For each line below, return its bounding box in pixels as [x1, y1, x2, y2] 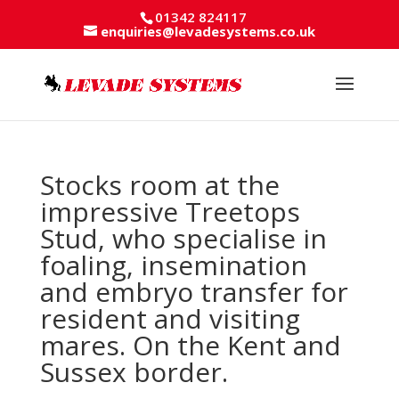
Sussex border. [39, 353, 228, 390]
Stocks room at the [39, 166, 280, 203]
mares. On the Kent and [39, 326, 341, 363]
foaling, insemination [39, 246, 307, 283]
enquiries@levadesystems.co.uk [100, 22, 315, 41]
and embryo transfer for [39, 273, 348, 310]
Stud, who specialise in [39, 219, 327, 256]
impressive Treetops [39, 192, 300, 230]
